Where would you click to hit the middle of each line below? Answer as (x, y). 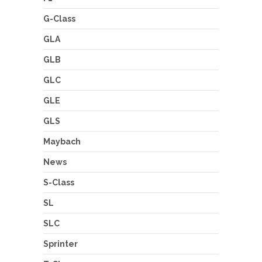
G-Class (59, 19)
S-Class (59, 183)
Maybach (62, 142)
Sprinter (61, 244)
